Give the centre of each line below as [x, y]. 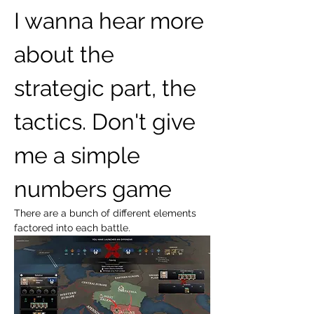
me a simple [80, 155]
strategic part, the [108, 88]
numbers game [93, 189]
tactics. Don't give [108, 122]
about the [67, 54]
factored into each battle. [72, 228]
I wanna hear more [112, 21]
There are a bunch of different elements [107, 213]
